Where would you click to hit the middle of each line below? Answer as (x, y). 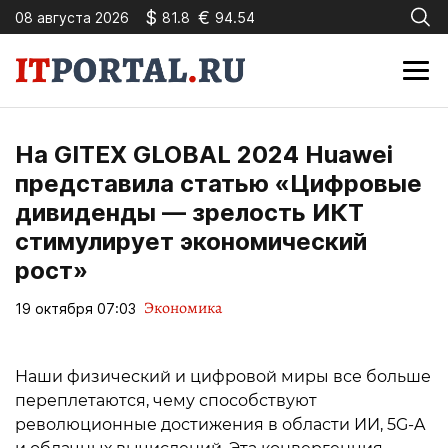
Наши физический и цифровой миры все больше (223, 376)
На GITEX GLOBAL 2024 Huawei (204, 154)
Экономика (183, 308)
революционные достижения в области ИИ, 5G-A (220, 424)
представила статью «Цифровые (218, 183)
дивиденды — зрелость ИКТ (189, 212)
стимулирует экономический (191, 241)
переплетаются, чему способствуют (166, 400)
